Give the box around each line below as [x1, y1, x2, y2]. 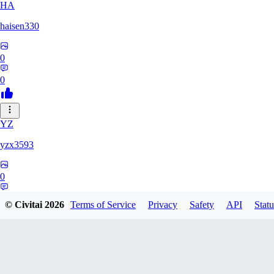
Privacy [148, 199, 177, 210]
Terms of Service [70, 199, 136, 210]
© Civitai [5, 199, 45, 210]
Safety [190, 199, 214, 210]
